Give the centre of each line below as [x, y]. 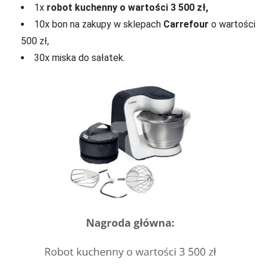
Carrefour [186, 24]
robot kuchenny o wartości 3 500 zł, [127, 7]
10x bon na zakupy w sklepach [99, 24]
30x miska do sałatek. [80, 57]
